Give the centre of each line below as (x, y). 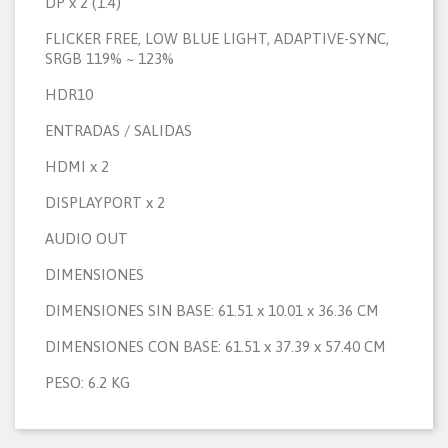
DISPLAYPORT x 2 (105, 203)
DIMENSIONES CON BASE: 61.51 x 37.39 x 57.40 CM (215, 347)
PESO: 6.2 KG (87, 383)
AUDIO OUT (86, 239)
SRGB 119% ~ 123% (109, 59)
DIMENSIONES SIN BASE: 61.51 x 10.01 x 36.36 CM (212, 311)
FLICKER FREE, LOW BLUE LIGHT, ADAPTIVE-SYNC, (217, 39)
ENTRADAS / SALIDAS (118, 131)
